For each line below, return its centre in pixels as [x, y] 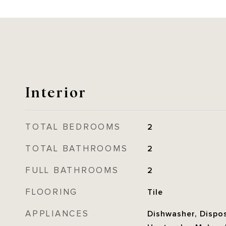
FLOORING [51, 192]
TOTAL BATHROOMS [77, 149]
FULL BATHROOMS [72, 171]
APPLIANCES [57, 214]
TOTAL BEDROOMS [73, 127]
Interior [56, 91]
